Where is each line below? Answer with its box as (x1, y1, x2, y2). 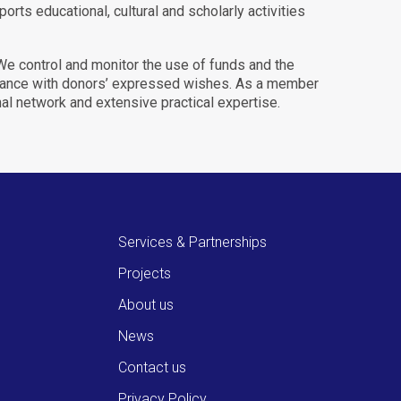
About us (117, 296, 174, 314)
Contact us (117, 359, 186, 377)
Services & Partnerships (117, 234, 267, 252)
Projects (117, 265, 171, 283)
